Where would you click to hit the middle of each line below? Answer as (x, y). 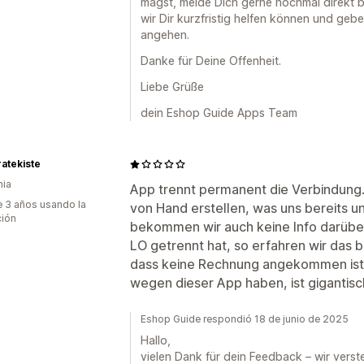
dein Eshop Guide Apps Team (219, 113)
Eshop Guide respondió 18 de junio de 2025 (245, 319)
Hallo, (156, 340)
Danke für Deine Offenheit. (211, 61)
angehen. (165, 35)
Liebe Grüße (172, 87)
